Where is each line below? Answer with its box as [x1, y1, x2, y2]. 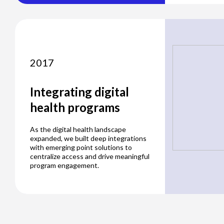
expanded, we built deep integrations [30, 133, 146, 142]
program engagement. [30, 160, 99, 169]
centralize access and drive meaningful [30, 151, 149, 160]
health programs [30, 99, 120, 114]
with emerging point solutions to [30, 142, 132, 151]
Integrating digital [30, 84, 129, 99]
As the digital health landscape [30, 124, 126, 133]
